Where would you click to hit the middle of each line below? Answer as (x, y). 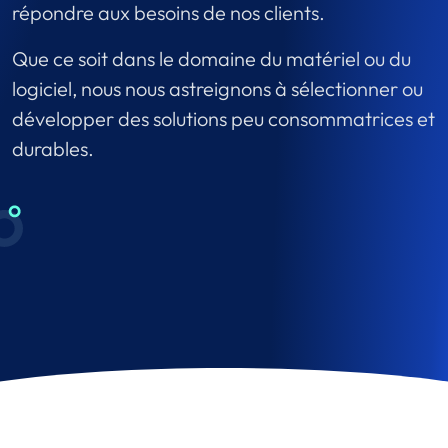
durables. (53, 148)
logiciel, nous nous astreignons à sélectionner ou (217, 88)
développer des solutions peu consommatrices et (223, 118)
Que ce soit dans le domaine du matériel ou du (211, 58)
